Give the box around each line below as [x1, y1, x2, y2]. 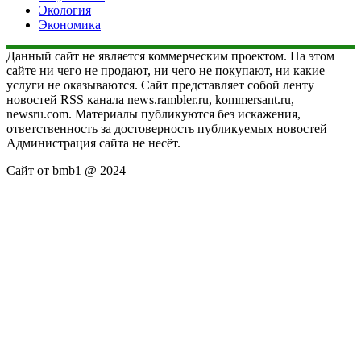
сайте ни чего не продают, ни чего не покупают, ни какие [6, 63, 325, 77]
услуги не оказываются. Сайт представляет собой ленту [6, 77, 314, 92]
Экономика [39, 17, 101, 31]
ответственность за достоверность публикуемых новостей [6, 121, 327, 135]
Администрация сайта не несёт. [6, 135, 180, 150]
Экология [39, 2, 91, 17]
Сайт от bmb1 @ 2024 [6, 163, 126, 177]
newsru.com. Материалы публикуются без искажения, [6, 106, 301, 121]
